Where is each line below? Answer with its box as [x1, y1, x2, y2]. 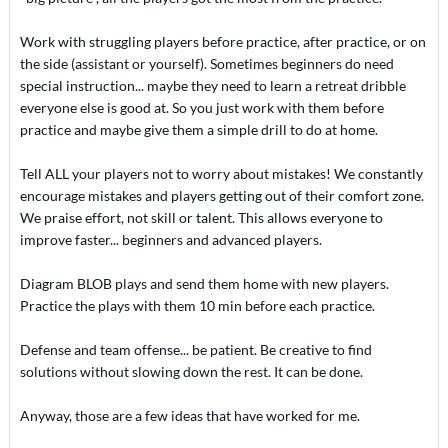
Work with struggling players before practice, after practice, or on [19, 33, 426, 50]
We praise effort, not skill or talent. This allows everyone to [19, 209, 383, 226]
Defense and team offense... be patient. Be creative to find [19, 341, 372, 358]
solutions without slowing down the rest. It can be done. [19, 363, 363, 380]
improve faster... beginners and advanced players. [19, 231, 322, 248]
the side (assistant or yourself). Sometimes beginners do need [19, 55, 394, 72]
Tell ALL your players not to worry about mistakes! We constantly [19, 165, 423, 182]
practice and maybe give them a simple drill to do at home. [19, 121, 378, 138]
